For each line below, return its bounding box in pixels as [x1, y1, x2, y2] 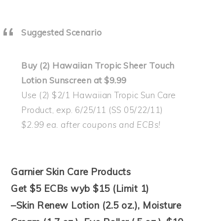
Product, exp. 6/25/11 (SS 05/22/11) [21, 104, 163, 115]
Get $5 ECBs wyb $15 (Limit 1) [11, 182, 149, 194]
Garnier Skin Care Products [11, 165, 131, 178]
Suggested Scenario [21, 27, 102, 37]
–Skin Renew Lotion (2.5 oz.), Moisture [11, 199, 182, 211]
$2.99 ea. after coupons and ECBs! [21, 119, 161, 130]
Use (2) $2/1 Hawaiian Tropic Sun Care [21, 89, 176, 100]
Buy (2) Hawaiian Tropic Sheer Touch [21, 60, 175, 71]
